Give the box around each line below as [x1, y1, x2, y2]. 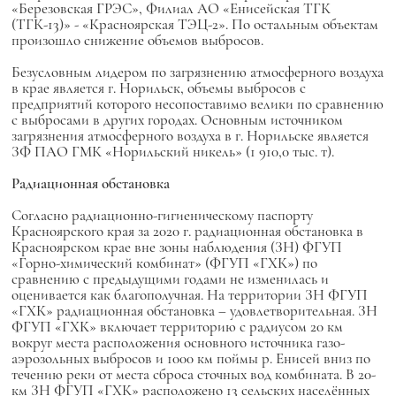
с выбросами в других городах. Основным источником [11, 110, 343, 129]
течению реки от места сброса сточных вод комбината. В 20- [11, 365, 376, 384]
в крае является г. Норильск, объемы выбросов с [11, 79, 306, 97]
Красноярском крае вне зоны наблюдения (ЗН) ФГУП [11, 238, 342, 256]
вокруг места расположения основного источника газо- [11, 333, 345, 352]
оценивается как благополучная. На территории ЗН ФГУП [11, 286, 368, 304]
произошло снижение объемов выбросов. [11, 31, 263, 49]
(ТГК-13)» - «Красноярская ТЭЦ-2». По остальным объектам [11, 15, 378, 34]
